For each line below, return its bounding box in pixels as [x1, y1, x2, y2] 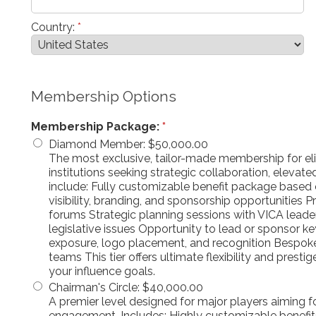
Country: [31, 20, 78, 34]
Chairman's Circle [49, 280, 138, 294]
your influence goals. [49, 264, 155, 278]
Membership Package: [31, 119, 162, 133]
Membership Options [31, 87, 176, 105]
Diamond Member [49, 137, 143, 151]
